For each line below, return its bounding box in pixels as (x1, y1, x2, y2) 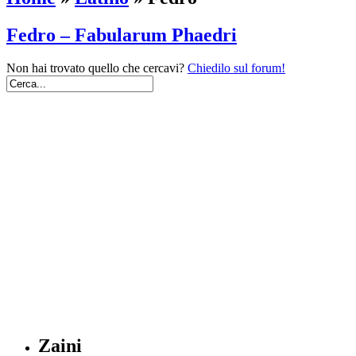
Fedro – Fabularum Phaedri (6, 24, 237, 45)
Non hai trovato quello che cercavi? (6, 61, 188, 75)
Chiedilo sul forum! (188, 61, 285, 75)
